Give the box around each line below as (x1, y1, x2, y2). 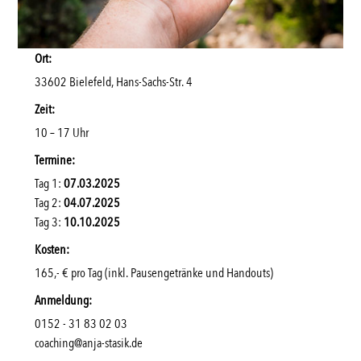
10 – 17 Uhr (34, 123, 89, 140)
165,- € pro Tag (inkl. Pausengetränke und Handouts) (34, 263, 273, 280)
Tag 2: (34, 193, 64, 210)
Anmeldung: (34, 291, 92, 308)
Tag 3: (34, 213, 64, 230)
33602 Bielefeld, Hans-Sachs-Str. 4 (34, 73, 193, 89)
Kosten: (34, 240, 69, 257)
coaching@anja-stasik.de (34, 334, 143, 351)
